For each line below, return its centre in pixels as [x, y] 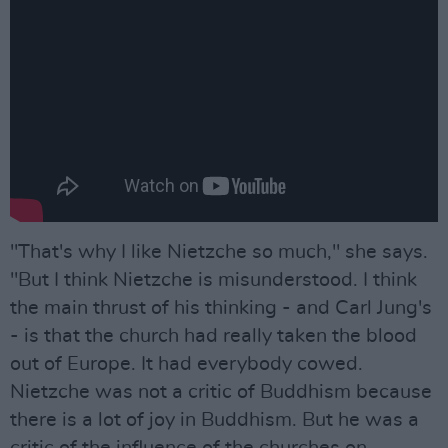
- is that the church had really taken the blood [213, 336]
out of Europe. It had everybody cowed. [186, 364]
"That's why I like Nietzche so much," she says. [219, 252]
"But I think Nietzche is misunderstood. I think [213, 280]
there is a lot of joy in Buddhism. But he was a [214, 420]
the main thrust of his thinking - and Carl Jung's [221, 308]
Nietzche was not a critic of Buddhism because [221, 392]
